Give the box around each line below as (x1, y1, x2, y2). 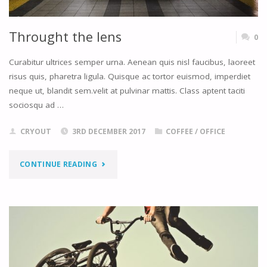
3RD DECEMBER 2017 (72, 126, 145, 137)
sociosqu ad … (8, 99, 64, 110)
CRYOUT (20, 126, 51, 137)
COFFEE (166, 126, 194, 137)
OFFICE (200, 126, 226, 137)
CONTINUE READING (20, 159, 97, 170)
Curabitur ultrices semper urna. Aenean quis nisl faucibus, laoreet (8, 56, 255, 67)
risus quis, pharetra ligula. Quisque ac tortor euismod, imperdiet (8, 70, 250, 82)
